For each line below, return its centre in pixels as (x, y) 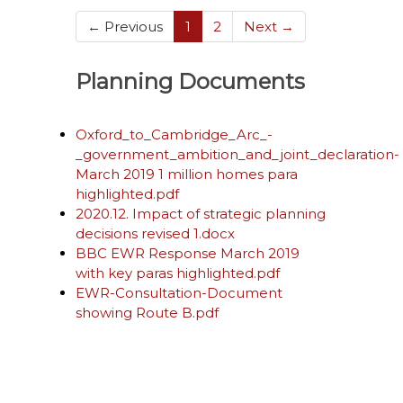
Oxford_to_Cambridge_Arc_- (174, 134)
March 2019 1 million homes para (187, 174)
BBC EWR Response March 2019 (188, 253)
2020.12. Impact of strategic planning (201, 214)
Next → (269, 27)
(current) (220, 26)
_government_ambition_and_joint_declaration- (237, 154)
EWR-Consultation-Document (179, 293)
